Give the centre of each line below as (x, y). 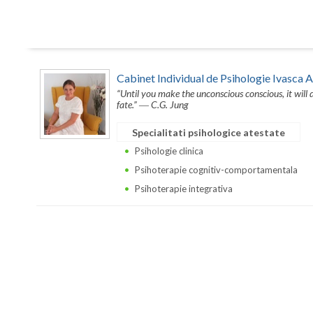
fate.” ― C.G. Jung (153, 104)
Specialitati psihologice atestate (209, 132)
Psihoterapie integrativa (184, 188)
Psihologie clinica (169, 151)
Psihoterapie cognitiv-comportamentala (216, 169)
